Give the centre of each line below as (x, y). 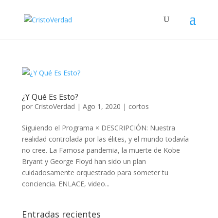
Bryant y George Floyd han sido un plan (84, 161)
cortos (138, 106)
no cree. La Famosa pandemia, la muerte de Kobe (101, 150)
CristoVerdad (54, 106)
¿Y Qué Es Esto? (50, 97)
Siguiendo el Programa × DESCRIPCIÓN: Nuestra (98, 128)
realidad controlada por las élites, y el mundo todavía (105, 139)
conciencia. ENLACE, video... (65, 184)
